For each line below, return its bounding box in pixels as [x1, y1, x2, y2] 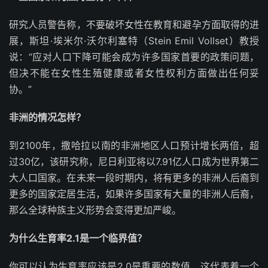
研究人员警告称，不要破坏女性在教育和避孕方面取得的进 [9, 19, 259, 31]
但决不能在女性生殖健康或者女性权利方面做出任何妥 [9, 67, 259, 79]
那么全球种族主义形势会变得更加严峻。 [9, 204, 181, 216]
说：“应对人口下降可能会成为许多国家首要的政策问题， [9, 51, 259, 63]
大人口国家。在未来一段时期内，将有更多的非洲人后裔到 [9, 172, 259, 184]
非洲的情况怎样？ [9, 111, 86, 123]
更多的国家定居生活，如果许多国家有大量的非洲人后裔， [9, 188, 259, 200]
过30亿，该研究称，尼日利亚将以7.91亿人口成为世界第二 [9, 156, 259, 167]
